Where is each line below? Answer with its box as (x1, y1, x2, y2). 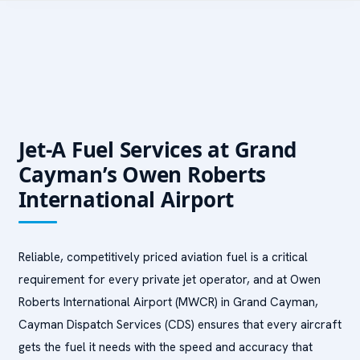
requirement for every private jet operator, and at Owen (18, 272, 321, 288)
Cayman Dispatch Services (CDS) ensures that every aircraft (18, 317, 342, 333)
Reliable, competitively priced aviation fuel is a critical (18, 249, 308, 265)
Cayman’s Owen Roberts (18, 160, 267, 189)
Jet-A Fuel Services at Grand (18, 135, 297, 164)
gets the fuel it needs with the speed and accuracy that (18, 339, 313, 355)
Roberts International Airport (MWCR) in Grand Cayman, (18, 294, 318, 310)
